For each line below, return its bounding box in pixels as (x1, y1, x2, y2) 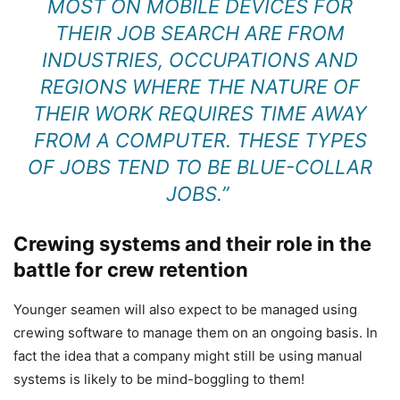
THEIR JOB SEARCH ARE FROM (55, 21, 345, 45)
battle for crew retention (13, 257, 248, 281)
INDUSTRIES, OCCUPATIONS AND (42, 47, 358, 71)
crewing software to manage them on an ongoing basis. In (13, 323, 378, 341)
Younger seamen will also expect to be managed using (13, 300, 357, 318)
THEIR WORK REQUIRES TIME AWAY (33, 101, 367, 125)
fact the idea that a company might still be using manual (13, 346, 362, 364)
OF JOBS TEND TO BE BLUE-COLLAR (28, 154, 372, 179)
